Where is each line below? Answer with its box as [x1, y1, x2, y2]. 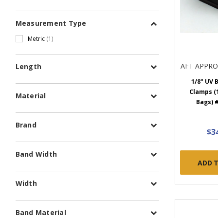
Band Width [15, 149, 57, 159]
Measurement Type [15, 18, 87, 28]
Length [15, 62, 41, 72]
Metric [27, 34, 46, 42]
